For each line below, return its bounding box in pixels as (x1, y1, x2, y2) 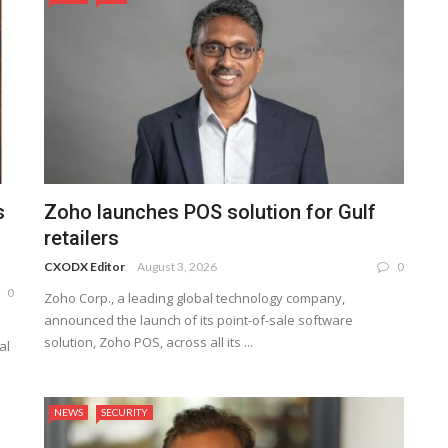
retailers (44, 226, 119, 251)
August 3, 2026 (137, 259, 217, 275)
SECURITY (101, 406, 148, 419)
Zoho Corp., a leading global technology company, (44, 289, 345, 308)
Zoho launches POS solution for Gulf (44, 200, 376, 225)
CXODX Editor (44, 259, 125, 275)
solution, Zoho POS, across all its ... (44, 333, 253, 352)
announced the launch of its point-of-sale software (44, 311, 353, 330)
